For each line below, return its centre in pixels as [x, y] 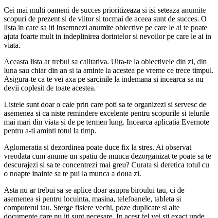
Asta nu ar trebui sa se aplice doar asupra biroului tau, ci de [94, 190]
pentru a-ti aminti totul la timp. [50, 130]
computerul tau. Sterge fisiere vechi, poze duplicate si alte [92, 207]
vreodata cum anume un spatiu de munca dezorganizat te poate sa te [108, 156]
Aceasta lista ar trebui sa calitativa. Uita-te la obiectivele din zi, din [105, 61]
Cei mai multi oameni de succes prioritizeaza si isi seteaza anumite [105, 10]
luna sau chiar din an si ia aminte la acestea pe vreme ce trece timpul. [109, 70]
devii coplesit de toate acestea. [50, 88]
